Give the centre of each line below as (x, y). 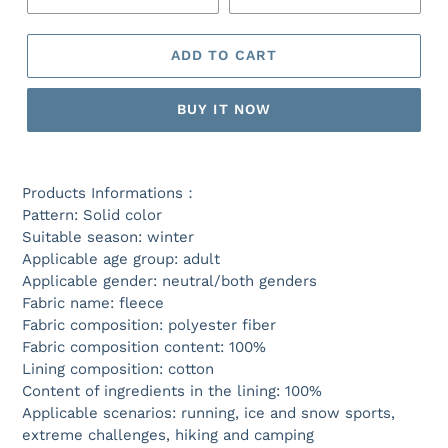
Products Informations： (110, 192)
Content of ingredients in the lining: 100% (172, 390)
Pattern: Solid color (92, 214)
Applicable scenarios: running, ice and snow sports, (208, 412)
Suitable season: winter (108, 236)
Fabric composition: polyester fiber (149, 324)
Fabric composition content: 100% (144, 346)
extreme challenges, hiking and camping (168, 434)
